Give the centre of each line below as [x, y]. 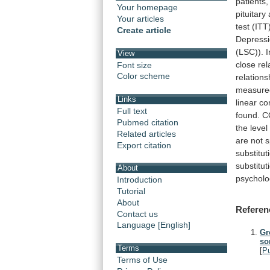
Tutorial [131, 191]
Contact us [137, 214]
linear [246, 102]
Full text [132, 111]
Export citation [144, 145]
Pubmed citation [148, 122]
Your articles [140, 19]
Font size [134, 65]
